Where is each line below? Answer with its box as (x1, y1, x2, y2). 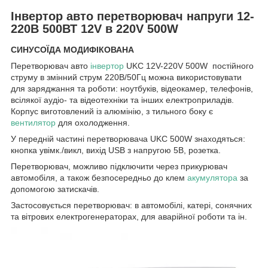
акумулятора (187, 173, 237, 183)
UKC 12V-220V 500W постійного (124, 61, 254, 71)
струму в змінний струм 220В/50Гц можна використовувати (11, 72, 242, 83)
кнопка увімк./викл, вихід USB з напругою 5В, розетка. (11, 145, 221, 156)
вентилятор (11, 118, 56, 128)
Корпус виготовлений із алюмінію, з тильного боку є (11, 106, 213, 117)
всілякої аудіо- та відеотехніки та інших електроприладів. (11, 95, 234, 105)
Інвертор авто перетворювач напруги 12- (11, 9, 254, 23)
